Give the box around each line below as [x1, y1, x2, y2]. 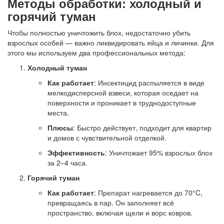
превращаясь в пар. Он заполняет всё [47, 197, 174, 207]
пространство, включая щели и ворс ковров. [47, 207, 192, 217]
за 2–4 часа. [47, 157, 87, 167]
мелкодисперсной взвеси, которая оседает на [47, 87, 198, 97]
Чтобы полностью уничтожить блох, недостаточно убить [7, 27, 190, 37]
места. [47, 107, 69, 117]
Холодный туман [27, 62, 87, 72]
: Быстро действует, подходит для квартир [73, 122, 211, 132]
